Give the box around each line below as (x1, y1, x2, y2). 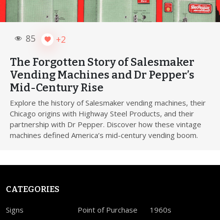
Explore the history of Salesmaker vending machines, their (10, 97, 206, 108)
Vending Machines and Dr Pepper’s (10, 68, 194, 82)
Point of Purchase (78, 204, 138, 215)
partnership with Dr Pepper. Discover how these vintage (10, 119, 201, 129)
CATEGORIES (6, 184, 59, 194)
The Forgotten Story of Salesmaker (10, 55, 194, 69)
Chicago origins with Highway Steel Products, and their (10, 108, 194, 118)
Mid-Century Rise (10, 81, 104, 94)
